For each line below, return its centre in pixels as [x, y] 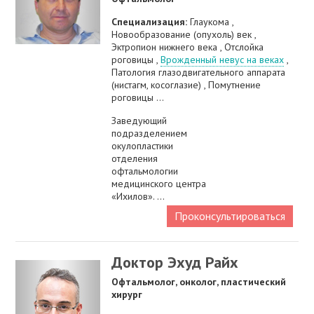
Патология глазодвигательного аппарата [199, 73]
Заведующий [139, 121]
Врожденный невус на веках [223, 60]
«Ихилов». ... [138, 197]
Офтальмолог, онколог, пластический [199, 282]
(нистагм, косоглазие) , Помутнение [186, 85]
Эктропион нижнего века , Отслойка [188, 47]
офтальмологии [145, 171]
